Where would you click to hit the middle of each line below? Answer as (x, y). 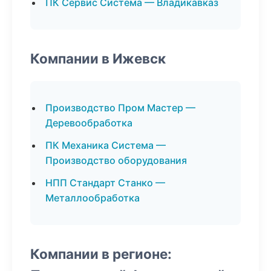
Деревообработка (89, 123)
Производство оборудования (116, 160)
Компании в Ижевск (98, 58)
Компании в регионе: (101, 254)
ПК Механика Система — (106, 145)
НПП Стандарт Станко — (105, 183)
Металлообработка (93, 198)
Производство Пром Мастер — (120, 108)
